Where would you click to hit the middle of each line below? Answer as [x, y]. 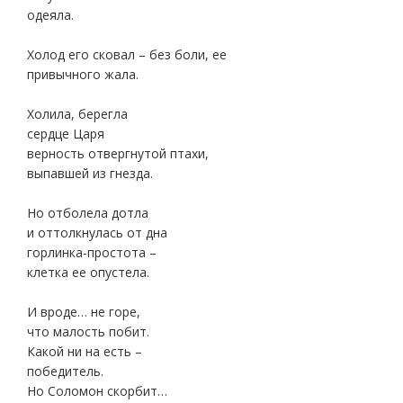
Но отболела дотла [88, 213]
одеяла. [50, 15]
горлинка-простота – [92, 252]
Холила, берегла [77, 114]
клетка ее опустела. [88, 272]
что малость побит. [88, 331]
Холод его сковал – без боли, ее [127, 54]
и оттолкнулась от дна [97, 233]
